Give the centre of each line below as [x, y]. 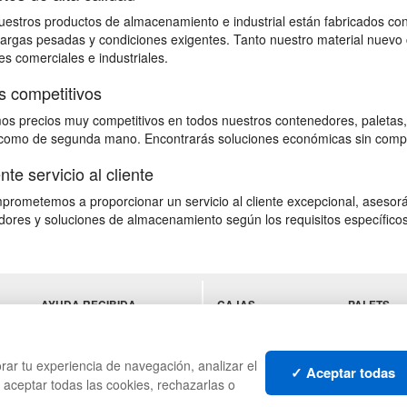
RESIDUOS [246, 378]
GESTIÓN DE [250, 360]
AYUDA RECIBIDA [89, 305]
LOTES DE [375, 396]
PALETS [369, 305]
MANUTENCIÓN [258, 342]
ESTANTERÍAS [255, 323]
